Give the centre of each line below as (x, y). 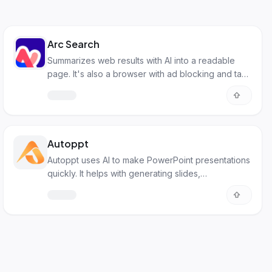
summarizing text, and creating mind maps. (132, 187)
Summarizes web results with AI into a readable (141, 60)
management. (74, 87)
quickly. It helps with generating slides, (124, 173)
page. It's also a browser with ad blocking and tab (148, 74)
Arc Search (74, 44)
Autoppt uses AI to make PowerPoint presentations (149, 160)
